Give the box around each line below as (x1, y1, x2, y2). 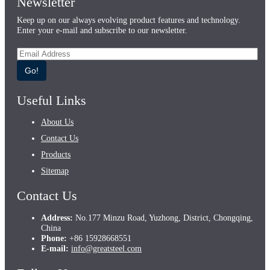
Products (41, 149, 71, 160)
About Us (41, 117, 74, 127)
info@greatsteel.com (71, 243, 142, 253)
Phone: (41, 233, 67, 243)
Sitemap (41, 166, 69, 176)
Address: (41, 212, 73, 222)
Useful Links (17, 93, 86, 108)
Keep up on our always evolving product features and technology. (17, 15, 240, 25)
